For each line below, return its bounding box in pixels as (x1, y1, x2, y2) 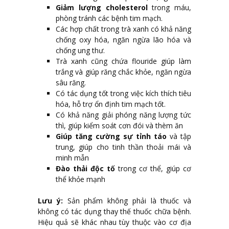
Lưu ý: (38, 196, 63, 206)
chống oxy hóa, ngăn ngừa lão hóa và (56, 35, 191, 45)
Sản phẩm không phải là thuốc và (62, 196, 191, 206)
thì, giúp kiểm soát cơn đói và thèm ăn (56, 121, 183, 131)
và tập (170, 131, 191, 142)
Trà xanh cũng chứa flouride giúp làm (56, 56, 191, 66)
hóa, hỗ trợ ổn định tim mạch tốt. (56, 99, 166, 109)
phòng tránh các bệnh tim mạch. (56, 13, 163, 24)
